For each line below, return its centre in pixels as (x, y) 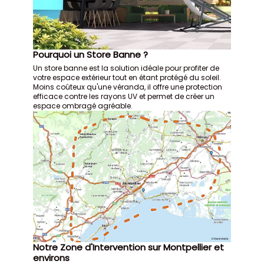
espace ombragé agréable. (83, 105)
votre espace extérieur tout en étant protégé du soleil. (127, 77)
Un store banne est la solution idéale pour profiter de (126, 68)
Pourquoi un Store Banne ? (91, 54)
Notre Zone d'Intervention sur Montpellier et (129, 247)
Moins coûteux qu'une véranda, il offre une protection (128, 87)
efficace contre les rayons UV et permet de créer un (124, 96)
